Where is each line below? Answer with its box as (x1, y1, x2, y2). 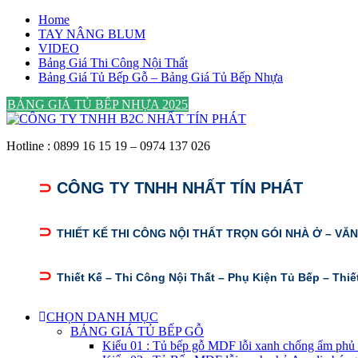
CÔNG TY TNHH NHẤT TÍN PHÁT (57, 179, 308, 197)
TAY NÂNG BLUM (38, 27, 145, 41)
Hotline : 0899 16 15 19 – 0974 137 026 (6, 139, 210, 153)
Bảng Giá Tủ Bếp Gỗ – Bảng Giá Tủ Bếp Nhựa (38, 70, 283, 84)
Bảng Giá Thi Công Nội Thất (38, 56, 188, 70)
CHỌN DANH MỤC (46, 310, 158, 324)
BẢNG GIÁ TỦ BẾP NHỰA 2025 (7, 97, 188, 111)
